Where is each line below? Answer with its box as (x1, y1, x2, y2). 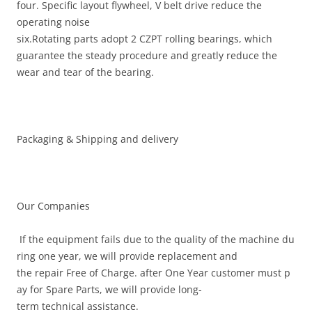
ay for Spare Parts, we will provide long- (17, 283, 202, 296)
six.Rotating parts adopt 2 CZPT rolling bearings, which (17, 32, 272, 45)
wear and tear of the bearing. (17, 65, 154, 79)
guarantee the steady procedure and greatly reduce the (17, 49, 277, 62)
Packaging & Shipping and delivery (17, 132, 178, 146)
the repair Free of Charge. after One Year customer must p (17, 266, 290, 279)
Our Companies (17, 199, 90, 212)
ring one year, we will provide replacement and (17, 249, 237, 263)
